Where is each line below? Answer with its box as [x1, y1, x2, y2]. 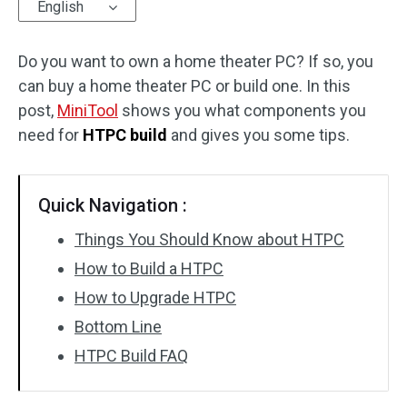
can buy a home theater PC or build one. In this [18, 76, 351, 95]
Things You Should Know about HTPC [74, 230, 344, 249]
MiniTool [57, 101, 118, 120]
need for [18, 125, 83, 144]
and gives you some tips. [167, 125, 350, 144]
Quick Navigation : [38, 194, 187, 216]
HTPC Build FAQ [74, 346, 188, 365]
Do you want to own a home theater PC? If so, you [18, 52, 373, 71]
